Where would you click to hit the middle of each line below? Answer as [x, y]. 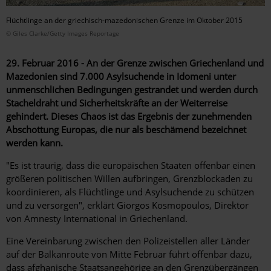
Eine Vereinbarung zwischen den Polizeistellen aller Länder [128, 240]
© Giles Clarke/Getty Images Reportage [63, 33]
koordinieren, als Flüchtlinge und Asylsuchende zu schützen [130, 191]
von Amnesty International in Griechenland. [97, 218]
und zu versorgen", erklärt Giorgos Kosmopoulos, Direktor [127, 205]
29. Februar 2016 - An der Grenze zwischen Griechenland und [135, 63]
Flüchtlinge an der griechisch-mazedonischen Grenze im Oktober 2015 [124, 20]
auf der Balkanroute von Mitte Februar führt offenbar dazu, [129, 254]
